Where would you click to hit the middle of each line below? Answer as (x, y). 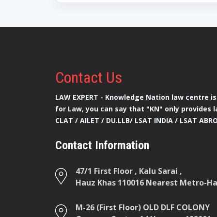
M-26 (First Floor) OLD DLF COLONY (143, 207)
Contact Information (102, 145)
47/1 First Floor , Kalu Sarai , (129, 171)
